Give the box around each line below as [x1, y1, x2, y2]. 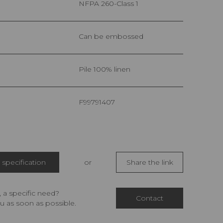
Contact [136, 194, 163, 203]
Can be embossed [84, 32, 143, 41]
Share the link [126, 158, 173, 167]
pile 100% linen [84, 65, 130, 74]
